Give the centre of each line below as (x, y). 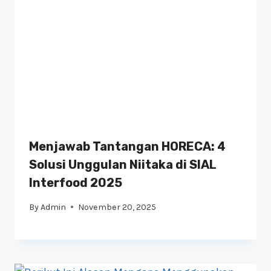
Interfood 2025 (76, 182)
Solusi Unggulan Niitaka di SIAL (123, 164)
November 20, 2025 (117, 207)
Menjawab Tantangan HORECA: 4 (127, 146)
